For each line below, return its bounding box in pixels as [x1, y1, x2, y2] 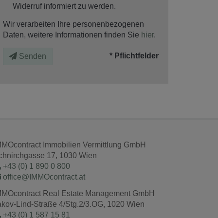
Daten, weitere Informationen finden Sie [3, 30, 141, 39]
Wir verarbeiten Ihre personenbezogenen [3, 19, 144, 28]
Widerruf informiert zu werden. [13, 1, 116, 10]
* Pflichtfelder [109, 51, 159, 60]
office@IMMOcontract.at [1, 172, 85, 181]
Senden [19, 52, 46, 60]
